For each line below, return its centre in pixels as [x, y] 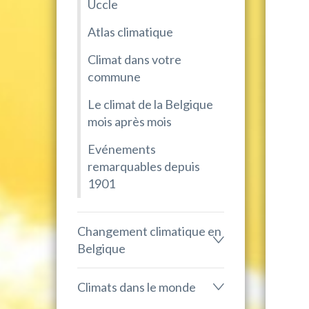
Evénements [122, 149]
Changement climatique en [149, 231]
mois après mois [130, 121]
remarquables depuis [144, 166]
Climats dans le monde [137, 287]
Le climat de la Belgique [150, 104]
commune [114, 77]
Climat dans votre [134, 59]
